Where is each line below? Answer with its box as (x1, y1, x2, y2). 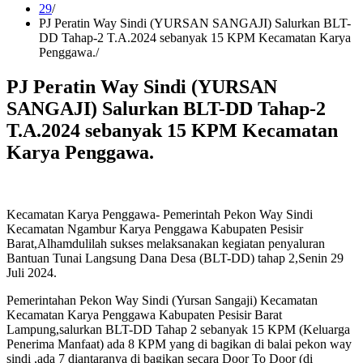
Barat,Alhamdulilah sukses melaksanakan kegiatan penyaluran (6, 236, 325, 250)
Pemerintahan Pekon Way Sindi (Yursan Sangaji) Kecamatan (6, 293, 318, 307)
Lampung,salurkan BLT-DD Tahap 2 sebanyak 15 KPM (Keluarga (6, 322, 350, 336)
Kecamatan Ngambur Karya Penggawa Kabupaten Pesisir (6, 221, 303, 236)
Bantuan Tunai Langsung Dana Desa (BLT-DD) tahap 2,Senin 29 (6, 250, 344, 265)
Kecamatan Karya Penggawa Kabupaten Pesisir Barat (6, 307, 282, 322)
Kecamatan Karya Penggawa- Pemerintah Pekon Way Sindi (6, 207, 313, 221)
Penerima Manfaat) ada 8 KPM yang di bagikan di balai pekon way (6, 336, 352, 351)
